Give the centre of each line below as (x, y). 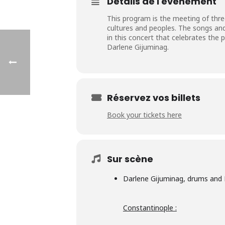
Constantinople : (150, 208)
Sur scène (130, 159)
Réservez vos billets (154, 98)
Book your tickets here (144, 115)
